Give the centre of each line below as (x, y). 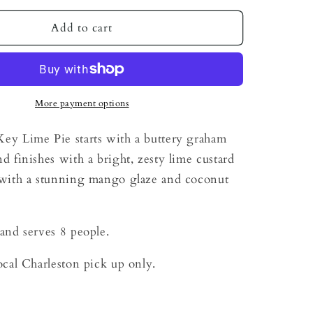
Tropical (26, 27)
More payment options (82, 104)
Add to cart (82, 28)
